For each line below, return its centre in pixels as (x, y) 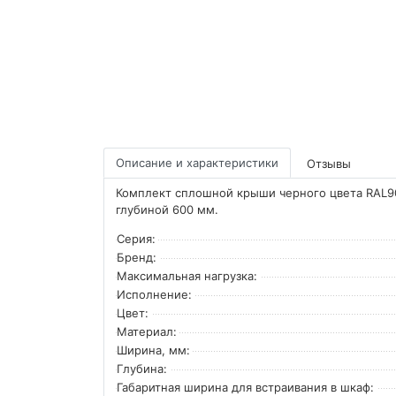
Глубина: (142, 368)
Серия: (136, 238)
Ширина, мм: (153, 350)
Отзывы (329, 163)
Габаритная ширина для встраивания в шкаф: (245, 387)
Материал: (147, 331)
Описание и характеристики (197, 162)
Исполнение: (154, 294)
